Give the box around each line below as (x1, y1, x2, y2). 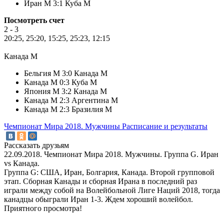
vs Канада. (4, 159, 39, 168)
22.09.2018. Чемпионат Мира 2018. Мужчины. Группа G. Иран (4, 150, 218, 159)
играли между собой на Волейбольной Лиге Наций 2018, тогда (4, 186, 220, 195)
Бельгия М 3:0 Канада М (24, 68, 107, 77)
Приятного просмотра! (4, 204, 82, 213)
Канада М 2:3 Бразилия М (24, 104, 112, 113)
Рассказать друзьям (4, 141, 69, 150)
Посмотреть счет (4, 15, 64, 24)
